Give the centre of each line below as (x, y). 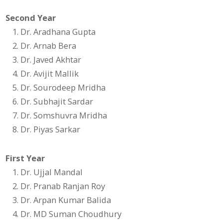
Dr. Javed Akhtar (51, 60)
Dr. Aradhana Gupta (58, 32)
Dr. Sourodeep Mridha (63, 88)
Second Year (31, 18)
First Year (25, 158)
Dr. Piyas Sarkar (51, 129)
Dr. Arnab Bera (49, 46)
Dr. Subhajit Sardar (57, 102)
